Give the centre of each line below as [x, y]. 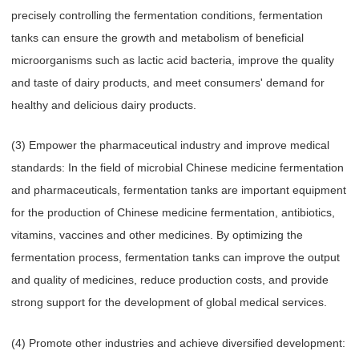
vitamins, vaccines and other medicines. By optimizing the [157, 235]
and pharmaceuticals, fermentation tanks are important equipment [179, 190]
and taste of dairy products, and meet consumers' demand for [168, 82]
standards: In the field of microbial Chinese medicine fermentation [177, 168]
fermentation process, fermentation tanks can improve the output [175, 258]
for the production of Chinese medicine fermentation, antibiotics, [173, 213]
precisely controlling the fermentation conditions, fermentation [167, 15]
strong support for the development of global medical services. [169, 303]
